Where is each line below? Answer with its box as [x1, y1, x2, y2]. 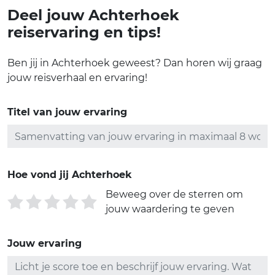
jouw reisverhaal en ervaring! [7, 72, 147, 83]
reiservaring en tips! [7, 23, 161, 41]
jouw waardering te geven [106, 203, 234, 215]
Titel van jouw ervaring [7, 106, 127, 118]
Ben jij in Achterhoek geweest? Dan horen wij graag [7, 57, 262, 69]
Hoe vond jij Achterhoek [7, 169, 132, 180]
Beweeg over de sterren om [106, 188, 243, 200]
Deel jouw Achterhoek [7, 6, 179, 24]
